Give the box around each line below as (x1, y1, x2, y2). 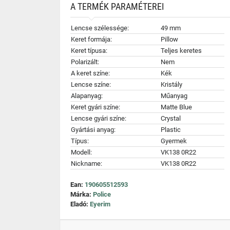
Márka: (70, 190, 93, 198)
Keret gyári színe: (71, 103, 120, 111)
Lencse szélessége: (71, 24, 129, 32)
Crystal (161, 114, 181, 122)
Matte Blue (161, 103, 192, 111)
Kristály (161, 81, 182, 88)
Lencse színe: (71, 81, 111, 88)
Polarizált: (71, 58, 99, 66)
